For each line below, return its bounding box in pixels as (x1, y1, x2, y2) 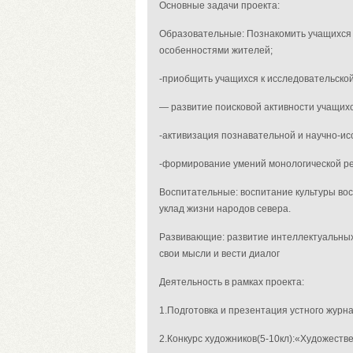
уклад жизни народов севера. (159, 203, 291, 214)
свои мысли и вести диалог (159, 248, 280, 259)
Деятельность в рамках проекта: (159, 277, 304, 288)
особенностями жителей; (159, 45, 273, 56)
